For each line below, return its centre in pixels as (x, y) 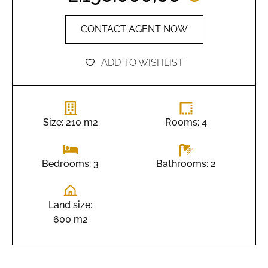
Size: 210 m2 (70, 123)
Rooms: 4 (186, 123)
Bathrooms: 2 (186, 163)
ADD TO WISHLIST (142, 62)
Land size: (70, 205)
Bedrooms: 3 (70, 164)
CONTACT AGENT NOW (134, 29)
